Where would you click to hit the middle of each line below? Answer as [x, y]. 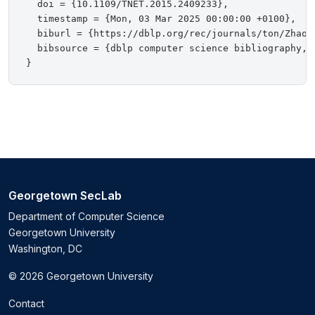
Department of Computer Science [86, 217]
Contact [26, 304]
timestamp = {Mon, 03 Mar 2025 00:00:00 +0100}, [161, 19]
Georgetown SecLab [65, 196]
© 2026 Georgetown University [81, 276]
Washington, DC [45, 249]
